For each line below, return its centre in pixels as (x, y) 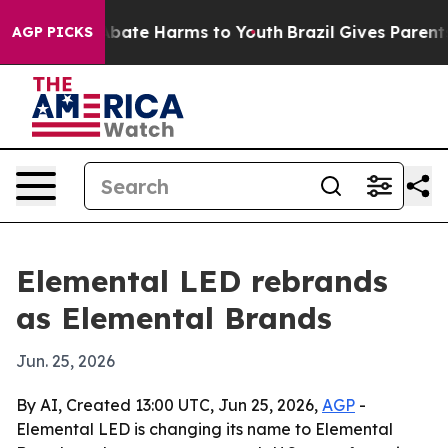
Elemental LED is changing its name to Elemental (204, 429)
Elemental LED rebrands (202, 281)
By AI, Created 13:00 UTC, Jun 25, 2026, (169, 405)
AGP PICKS (52, 32)
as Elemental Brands (174, 318)
